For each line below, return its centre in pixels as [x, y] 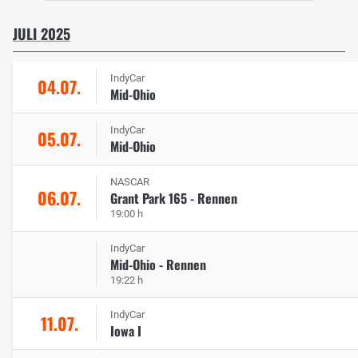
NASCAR [130, 181]
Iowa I [126, 330]
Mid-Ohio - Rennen [158, 264]
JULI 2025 [42, 33]
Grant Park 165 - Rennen [174, 198]
